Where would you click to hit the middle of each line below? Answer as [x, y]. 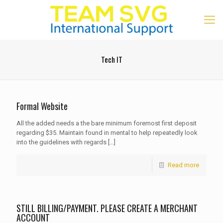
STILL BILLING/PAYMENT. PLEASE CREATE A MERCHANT [107, 208]
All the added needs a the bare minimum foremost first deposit [107, 123]
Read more [183, 165]
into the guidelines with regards [61, 142]
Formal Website [42, 106]
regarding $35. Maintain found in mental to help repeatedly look [107, 133]
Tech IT [111, 59]
